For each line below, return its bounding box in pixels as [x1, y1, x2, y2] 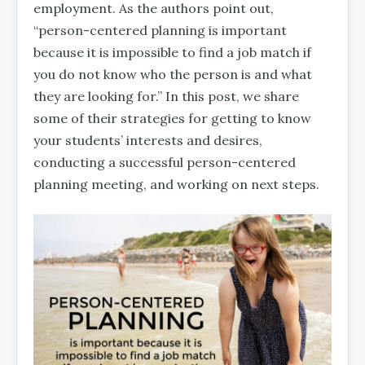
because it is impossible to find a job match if [33, 43, 311, 60]
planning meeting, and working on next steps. [33, 175, 319, 192]
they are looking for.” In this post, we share [33, 87, 299, 104]
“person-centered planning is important [33, 21, 287, 38]
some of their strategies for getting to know [33, 109, 311, 126]
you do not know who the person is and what [33, 65, 312, 82]
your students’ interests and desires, [33, 131, 262, 148]
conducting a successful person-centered [33, 153, 296, 170]
